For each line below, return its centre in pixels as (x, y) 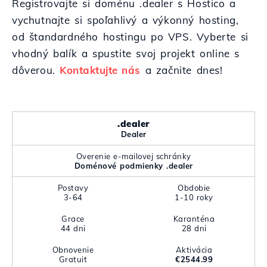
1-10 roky (194, 197)
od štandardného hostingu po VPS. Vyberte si (130, 37)
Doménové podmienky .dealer (133, 166)
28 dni (194, 228)
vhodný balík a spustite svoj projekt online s (126, 53)
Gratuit (73, 259)
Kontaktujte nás (100, 70)
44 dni (73, 228)
